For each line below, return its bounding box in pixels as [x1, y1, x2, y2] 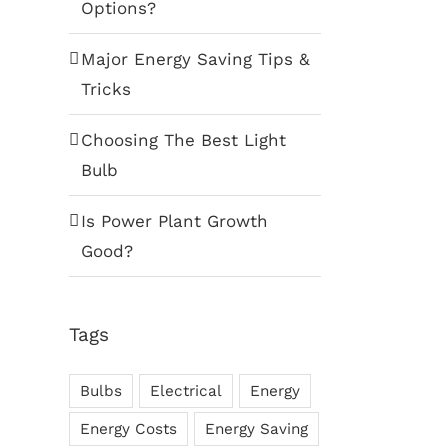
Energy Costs [79, 419, 177, 438]
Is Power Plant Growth [80, 211, 268, 232]
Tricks [80, 79, 131, 100]
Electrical [149, 381, 222, 400]
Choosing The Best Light [80, 130, 286, 151]
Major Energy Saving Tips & [80, 49, 310, 70]
